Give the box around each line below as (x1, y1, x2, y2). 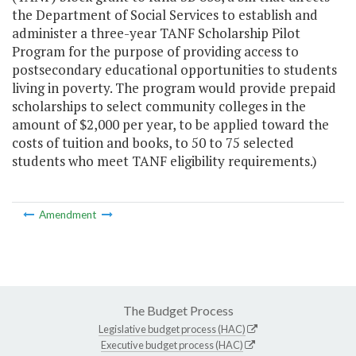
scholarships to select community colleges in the (12, 97, 306, 116)
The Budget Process (122, 302, 234, 318)
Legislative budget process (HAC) (99, 322, 246, 335)
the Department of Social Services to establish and (12, 6, 318, 25)
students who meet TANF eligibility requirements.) (12, 152, 317, 171)
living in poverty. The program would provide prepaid (12, 79, 336, 98)
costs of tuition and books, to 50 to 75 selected (12, 133, 294, 153)
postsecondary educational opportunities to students (12, 60, 337, 79)
